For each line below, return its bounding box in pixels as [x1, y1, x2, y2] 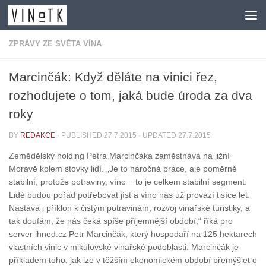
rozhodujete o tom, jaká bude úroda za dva [9, 88, 252, 102]
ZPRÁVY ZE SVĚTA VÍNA [9, 39, 102, 48]
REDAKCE [20, 131, 55, 140]
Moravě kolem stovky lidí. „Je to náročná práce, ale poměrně [9, 164, 237, 174]
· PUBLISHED [57, 131, 104, 140]
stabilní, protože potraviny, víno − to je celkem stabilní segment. [9, 177, 247, 187]
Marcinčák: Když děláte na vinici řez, [9, 70, 217, 84]
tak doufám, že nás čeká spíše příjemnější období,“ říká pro [9, 216, 233, 226]
